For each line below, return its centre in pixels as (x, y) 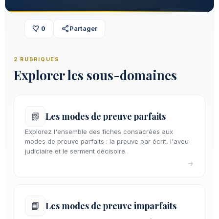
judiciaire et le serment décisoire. (76, 151)
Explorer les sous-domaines (95, 75)
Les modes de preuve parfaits (106, 116)
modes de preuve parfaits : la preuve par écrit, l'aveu (107, 141)
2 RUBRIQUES (37, 59)
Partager (83, 28)
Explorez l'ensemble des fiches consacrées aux (99, 131)
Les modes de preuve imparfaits (111, 205)
